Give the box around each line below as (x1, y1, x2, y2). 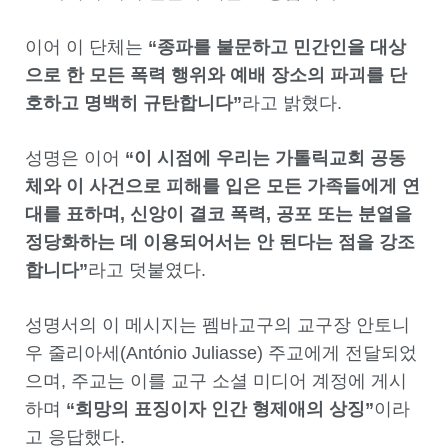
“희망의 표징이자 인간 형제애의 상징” (66, 399, 374, 420)
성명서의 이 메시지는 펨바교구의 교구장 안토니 (25, 315, 410, 336)
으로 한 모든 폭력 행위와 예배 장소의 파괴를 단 (25, 65, 407, 86)
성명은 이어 (25, 148, 125, 169)
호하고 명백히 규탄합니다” (25, 93, 242, 114)
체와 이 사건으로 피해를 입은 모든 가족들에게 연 (25, 176, 420, 197)
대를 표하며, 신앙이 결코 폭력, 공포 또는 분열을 (25, 204, 412, 225)
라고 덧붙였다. (88, 260, 206, 281)
